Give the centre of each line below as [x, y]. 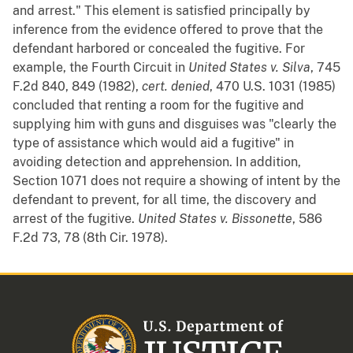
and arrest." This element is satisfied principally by [162, 11]
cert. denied [176, 87]
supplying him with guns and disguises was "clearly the [175, 124]
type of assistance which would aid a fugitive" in [153, 143]
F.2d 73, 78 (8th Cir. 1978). [90, 238]
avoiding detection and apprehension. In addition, [157, 162]
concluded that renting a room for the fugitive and [158, 106]
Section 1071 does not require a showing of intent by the [176, 181]
